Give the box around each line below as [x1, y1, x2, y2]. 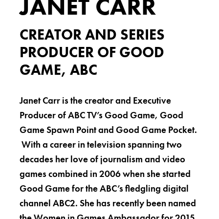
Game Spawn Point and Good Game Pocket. [20, 124, 197, 136]
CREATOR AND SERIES [20, 25, 165, 44]
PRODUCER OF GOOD [20, 43, 164, 62]
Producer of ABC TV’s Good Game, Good [20, 109, 183, 121]
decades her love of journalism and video [20, 153, 185, 165]
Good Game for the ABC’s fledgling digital [20, 182, 189, 195]
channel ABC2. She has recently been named [20, 197, 196, 209]
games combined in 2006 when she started [20, 168, 191, 180]
